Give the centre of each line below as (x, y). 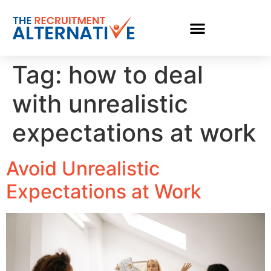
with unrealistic (100, 104)
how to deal (136, 75)
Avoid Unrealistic (83, 168)
